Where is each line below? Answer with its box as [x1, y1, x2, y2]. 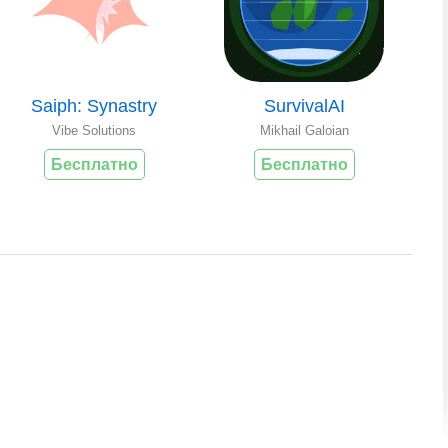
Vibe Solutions [52, 122, 136, 138]
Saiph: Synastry [31, 95, 157, 116]
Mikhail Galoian [259, 122, 349, 138]
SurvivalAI [263, 95, 345, 116]
